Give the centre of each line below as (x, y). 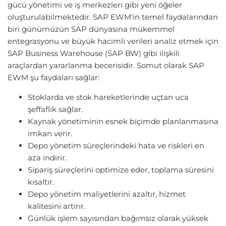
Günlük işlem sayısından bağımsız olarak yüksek (118, 218)
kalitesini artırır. (56, 206)
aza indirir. (47, 158)
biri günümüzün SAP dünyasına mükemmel (91, 29)
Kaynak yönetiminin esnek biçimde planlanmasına (123, 122)
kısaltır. (41, 182)
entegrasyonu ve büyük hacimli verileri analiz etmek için (113, 41)
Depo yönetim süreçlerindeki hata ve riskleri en (116, 146)
